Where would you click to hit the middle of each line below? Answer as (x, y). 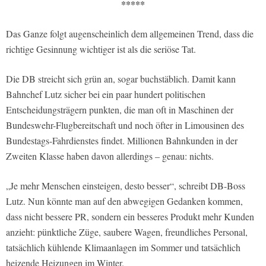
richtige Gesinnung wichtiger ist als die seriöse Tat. (101, 49)
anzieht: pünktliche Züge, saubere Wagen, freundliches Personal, (127, 232)
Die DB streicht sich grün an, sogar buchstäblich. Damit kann (121, 79)
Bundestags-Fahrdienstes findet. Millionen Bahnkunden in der (122, 141)
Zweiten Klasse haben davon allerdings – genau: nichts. (110, 156)
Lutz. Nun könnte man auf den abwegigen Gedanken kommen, (124, 201)
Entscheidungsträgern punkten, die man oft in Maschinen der (120, 110)
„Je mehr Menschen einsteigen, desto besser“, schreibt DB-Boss (126, 186)
